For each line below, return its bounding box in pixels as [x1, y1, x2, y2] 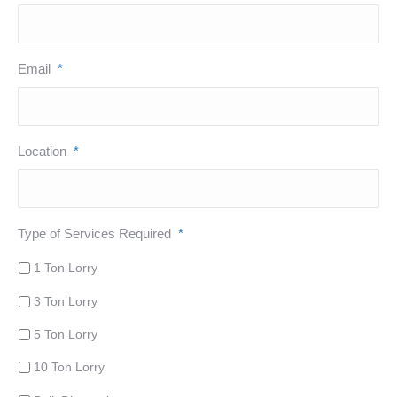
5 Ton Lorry [34, 326, 97, 341]
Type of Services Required [18, 226, 171, 242]
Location [18, 144, 66, 160]
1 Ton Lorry [34, 261, 97, 276]
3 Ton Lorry [34, 293, 97, 308]
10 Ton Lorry [34, 360, 105, 375]
